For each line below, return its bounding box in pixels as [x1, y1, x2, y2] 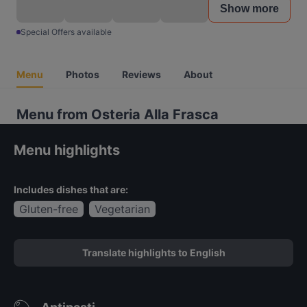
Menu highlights [14, 142, 120, 158]
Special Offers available [21, 27, 112, 37]
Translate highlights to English [82, 247, 225, 258]
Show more [220, 3, 279, 14]
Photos [66, 69, 99, 80]
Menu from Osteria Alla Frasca [16, 106, 219, 123]
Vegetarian [95, 202, 150, 216]
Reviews [122, 69, 161, 80]
